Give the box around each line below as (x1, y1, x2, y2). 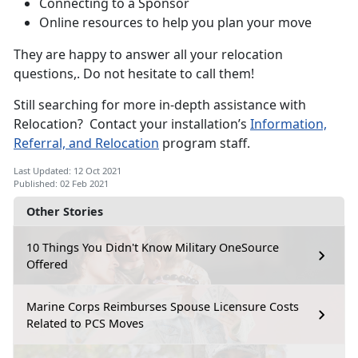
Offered (26, 257, 68, 272)
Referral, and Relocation (14, 134, 159, 153)
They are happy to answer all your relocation (14, 46, 283, 64)
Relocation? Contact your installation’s (14, 115, 250, 133)
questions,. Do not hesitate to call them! (14, 65, 254, 83)
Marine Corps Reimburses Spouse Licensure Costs (26, 299, 299, 315)
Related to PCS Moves (26, 316, 144, 332)
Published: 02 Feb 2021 (14, 177, 109, 190)
